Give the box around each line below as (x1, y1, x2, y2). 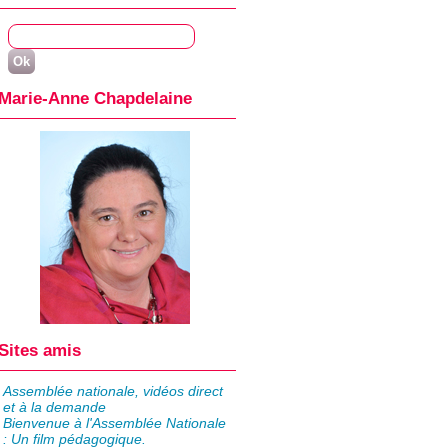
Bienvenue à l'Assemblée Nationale (2, 415, 226, 432)
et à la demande (2, 399, 106, 416)
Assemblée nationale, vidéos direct (2, 383, 223, 400)
